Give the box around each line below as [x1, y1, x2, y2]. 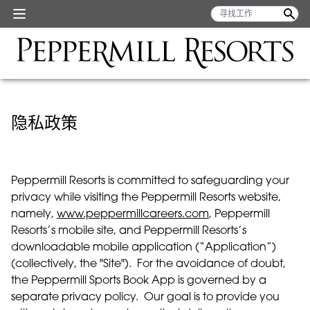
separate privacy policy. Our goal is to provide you [11, 292, 280, 303]
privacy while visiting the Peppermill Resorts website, [11, 192, 281, 203]
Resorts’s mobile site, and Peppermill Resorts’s [11, 226, 246, 237]
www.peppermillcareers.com [57, 209, 209, 220]
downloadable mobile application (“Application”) [11, 242, 276, 253]
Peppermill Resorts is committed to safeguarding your [11, 176, 289, 187]
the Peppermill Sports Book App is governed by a [11, 275, 266, 286]
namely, [11, 209, 57, 220]
